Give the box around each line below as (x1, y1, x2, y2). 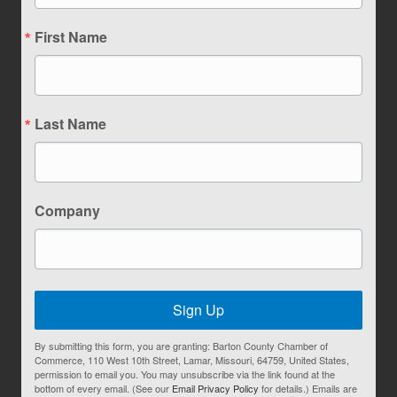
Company (35, 200, 100, 222)
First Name (35, 27, 107, 48)
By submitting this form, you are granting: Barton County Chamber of (35, 339, 328, 354)
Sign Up (173, 300, 224, 321)
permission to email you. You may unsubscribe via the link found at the (35, 367, 335, 382)
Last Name (35, 113, 106, 135)
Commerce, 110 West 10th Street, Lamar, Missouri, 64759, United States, (35, 353, 349, 368)
